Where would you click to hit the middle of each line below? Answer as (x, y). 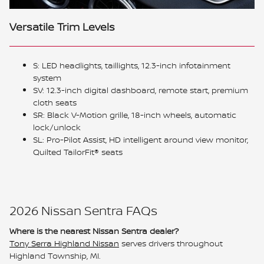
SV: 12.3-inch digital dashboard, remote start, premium (141, 90)
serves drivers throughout (171, 243)
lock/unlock (57, 127)
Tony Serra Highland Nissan (64, 243)
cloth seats (55, 102)
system (47, 77)
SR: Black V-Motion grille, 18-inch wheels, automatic (135, 114)
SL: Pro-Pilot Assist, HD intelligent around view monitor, (141, 139)
